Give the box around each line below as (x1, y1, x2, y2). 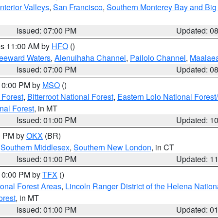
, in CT (151, 142, 174, 153)
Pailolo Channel (130, 52, 186, 63)
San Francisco (53, 1, 103, 13)
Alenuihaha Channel (54, 52, 126, 63)
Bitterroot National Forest (27, 91, 113, 102)
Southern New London (73, 142, 151, 153)
